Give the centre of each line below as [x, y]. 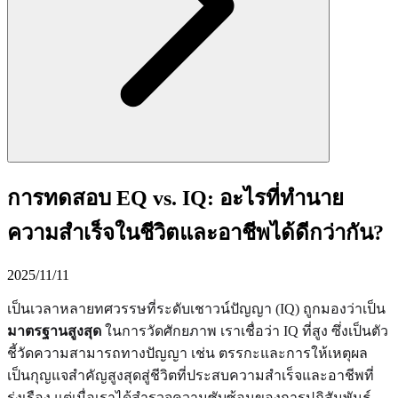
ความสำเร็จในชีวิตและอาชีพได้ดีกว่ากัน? [195, 232]
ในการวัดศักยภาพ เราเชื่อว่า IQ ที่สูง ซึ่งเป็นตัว [245, 330]
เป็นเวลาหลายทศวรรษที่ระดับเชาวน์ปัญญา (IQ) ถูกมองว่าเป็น [196, 308]
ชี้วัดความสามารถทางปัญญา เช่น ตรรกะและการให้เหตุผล [187, 353]
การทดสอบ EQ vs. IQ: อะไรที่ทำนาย [175, 198]
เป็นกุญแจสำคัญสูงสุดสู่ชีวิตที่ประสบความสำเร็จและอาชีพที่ [191, 375]
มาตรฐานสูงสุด [54, 330]
